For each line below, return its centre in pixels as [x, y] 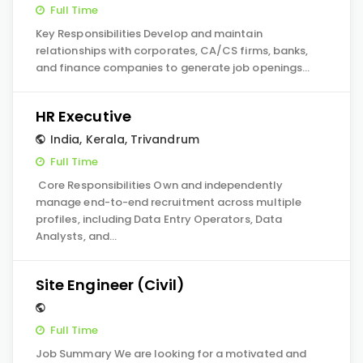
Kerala [105, 139]
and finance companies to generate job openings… [173, 68]
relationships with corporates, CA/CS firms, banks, [172, 51]
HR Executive [83, 116]
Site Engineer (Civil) [111, 285]
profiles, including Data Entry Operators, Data [159, 219]
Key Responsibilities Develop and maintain [149, 34]
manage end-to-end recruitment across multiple [169, 202]
